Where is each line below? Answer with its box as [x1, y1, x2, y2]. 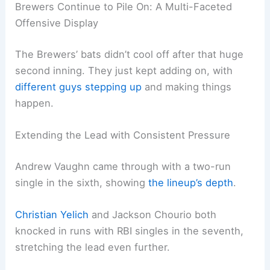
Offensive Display [15, 17, 99, 30]
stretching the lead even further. [15, 241, 171, 254]
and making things [142, 81, 232, 93]
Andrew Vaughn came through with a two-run [15, 160, 231, 172]
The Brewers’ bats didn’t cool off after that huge [15, 48, 244, 60]
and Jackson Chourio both [89, 209, 217, 221]
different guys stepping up [15, 81, 142, 93]
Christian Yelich [15, 209, 89, 221]
